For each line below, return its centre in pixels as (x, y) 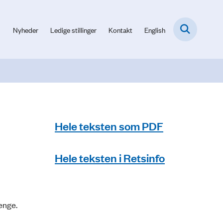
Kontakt (120, 29)
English (155, 29)
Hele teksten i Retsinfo (110, 157)
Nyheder (26, 29)
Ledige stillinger (73, 29)
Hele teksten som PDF (109, 125)
